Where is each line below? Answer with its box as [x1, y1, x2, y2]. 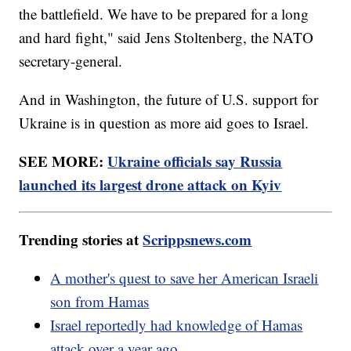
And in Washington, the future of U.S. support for [19, 89, 319, 110]
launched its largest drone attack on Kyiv [19, 174, 282, 196]
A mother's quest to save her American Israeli [50, 268, 319, 288]
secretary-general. [19, 51, 123, 71]
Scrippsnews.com [143, 229, 252, 251]
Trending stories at [19, 229, 143, 251]
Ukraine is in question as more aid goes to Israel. [19, 113, 314, 133]
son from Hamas [50, 291, 150, 312]
